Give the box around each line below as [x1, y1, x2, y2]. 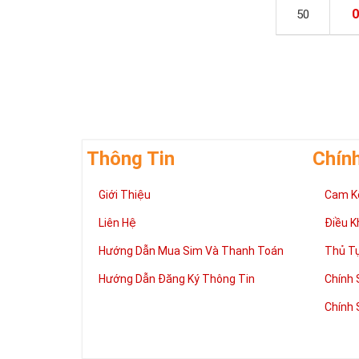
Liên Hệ [99, 216, 136, 229]
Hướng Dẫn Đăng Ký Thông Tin [99, 272, 255, 285]
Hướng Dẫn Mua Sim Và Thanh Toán [99, 244, 284, 257]
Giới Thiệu [99, 188, 151, 201]
